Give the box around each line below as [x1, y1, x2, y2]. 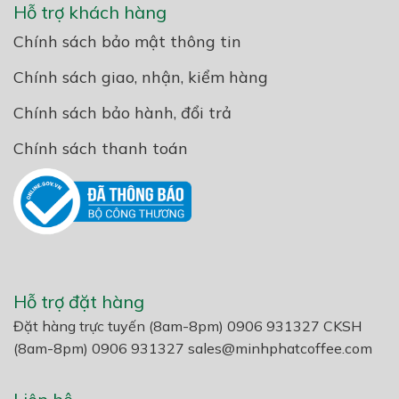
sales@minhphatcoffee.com [188, 339, 372, 358]
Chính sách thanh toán [13, 138, 188, 159]
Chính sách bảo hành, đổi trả [13, 102, 232, 124]
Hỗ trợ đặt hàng [13, 290, 144, 313]
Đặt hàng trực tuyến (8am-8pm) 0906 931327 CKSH [13, 317, 362, 336]
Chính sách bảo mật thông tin [13, 31, 241, 53]
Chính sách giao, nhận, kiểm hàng [13, 67, 268, 88]
